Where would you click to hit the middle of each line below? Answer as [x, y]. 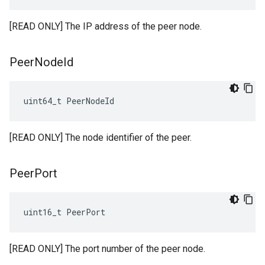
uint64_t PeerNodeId [69, 101]
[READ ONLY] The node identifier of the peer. [101, 138]
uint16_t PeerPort [64, 212]
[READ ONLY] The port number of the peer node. [107, 249]
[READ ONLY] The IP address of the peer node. [106, 26]
